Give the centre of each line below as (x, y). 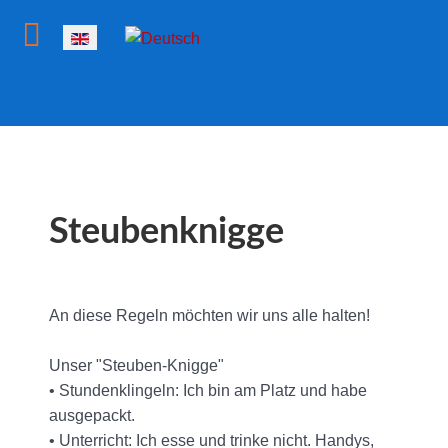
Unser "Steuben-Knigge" (136, 366)
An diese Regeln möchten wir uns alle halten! (209, 316)
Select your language (99, 36)
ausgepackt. (92, 416)
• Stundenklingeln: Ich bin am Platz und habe (208, 391)
